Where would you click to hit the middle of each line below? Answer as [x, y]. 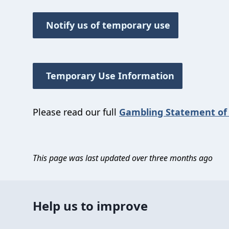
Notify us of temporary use [106, 25]
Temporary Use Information [108, 76]
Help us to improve [90, 206]
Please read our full [76, 112]
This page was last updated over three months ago [123, 158]
